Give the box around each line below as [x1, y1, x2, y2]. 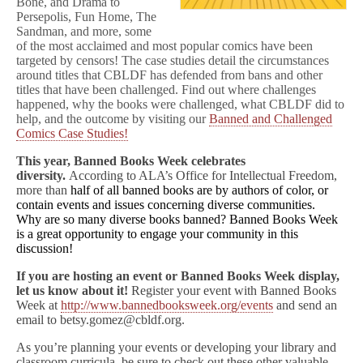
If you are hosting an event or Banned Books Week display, [16, 269, 340, 283]
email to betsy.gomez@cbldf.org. [16, 313, 185, 327]
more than [16, 183, 67, 197]
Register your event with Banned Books [128, 284, 336, 297]
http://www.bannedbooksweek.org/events [61, 298, 273, 312]
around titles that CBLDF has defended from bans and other [16, 68, 322, 82]
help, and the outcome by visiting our [16, 112, 209, 126]
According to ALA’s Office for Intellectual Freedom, [66, 169, 337, 182]
